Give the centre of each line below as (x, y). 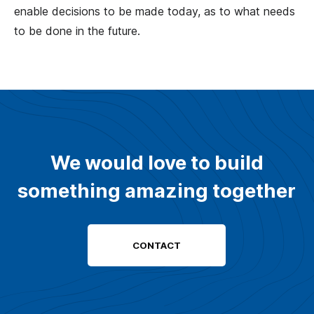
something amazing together (157, 191)
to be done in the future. (77, 31)
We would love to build (157, 163)
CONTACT (157, 246)
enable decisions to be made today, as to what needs (155, 12)
